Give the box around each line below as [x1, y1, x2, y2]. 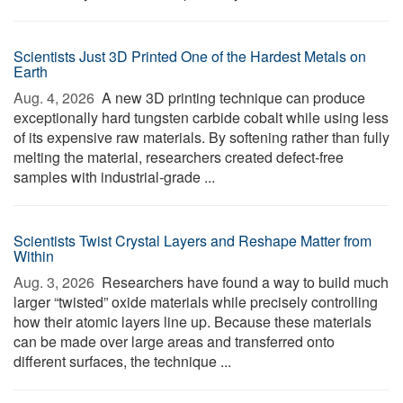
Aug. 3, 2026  [13, 272, 98, 292]
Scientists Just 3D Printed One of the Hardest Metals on [13, 46, 366, 67]
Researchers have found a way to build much [98, 272, 389, 292]
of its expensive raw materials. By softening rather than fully [13, 127, 390, 148]
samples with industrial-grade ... [13, 166, 215, 187]
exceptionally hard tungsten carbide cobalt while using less [13, 107, 389, 128]
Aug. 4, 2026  [13, 87, 98, 108]
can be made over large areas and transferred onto [13, 331, 335, 352]
